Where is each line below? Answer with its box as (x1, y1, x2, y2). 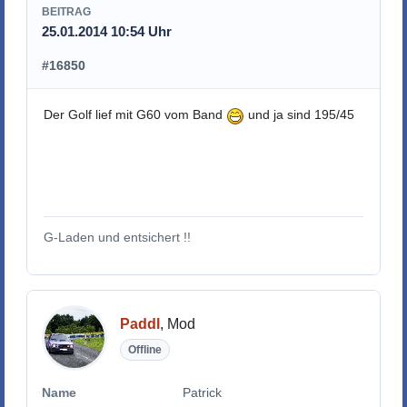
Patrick (183, 384, 223, 400)
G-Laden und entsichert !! (44, 229, 192, 244)
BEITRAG (42, 5, 91, 18)
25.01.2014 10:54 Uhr (42, 24, 172, 40)
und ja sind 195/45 (244, 107, 355, 123)
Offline (127, 343, 162, 357)
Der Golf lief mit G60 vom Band (44, 107, 227, 123)
